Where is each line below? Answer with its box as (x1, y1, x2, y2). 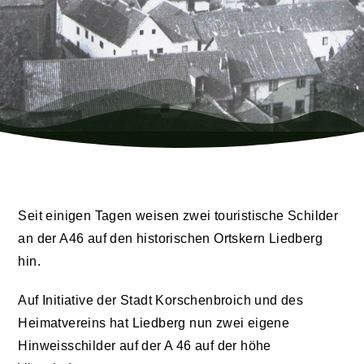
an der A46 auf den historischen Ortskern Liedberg (18, 231, 323, 245)
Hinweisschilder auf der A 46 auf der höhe (18, 338, 271, 353)
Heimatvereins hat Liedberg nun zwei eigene (18, 315, 290, 330)
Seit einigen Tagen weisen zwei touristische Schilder (18, 208, 339, 223)
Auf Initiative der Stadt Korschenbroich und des (18, 292, 304, 307)
